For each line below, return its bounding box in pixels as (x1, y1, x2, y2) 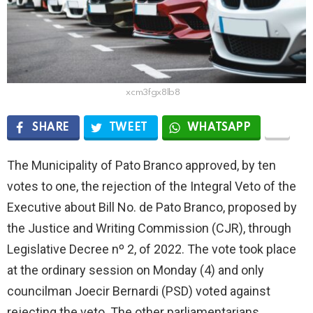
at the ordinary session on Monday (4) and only (7, 262, 264, 277)
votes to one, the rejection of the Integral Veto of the (7, 178, 296, 194)
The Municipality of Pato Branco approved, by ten (7, 157, 276, 173)
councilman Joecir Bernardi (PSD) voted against (7, 283, 270, 298)
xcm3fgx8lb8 (126, 87, 180, 97)
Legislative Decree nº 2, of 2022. (7, 241, 187, 256)
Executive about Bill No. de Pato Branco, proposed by (7, 199, 297, 214)
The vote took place (187, 241, 296, 256)
